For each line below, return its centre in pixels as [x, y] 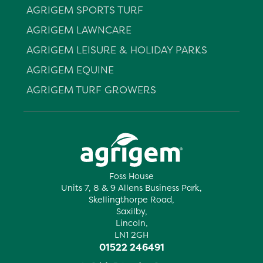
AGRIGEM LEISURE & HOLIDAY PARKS [117, 50]
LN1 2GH [131, 235]
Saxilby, [131, 212]
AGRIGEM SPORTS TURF [85, 10]
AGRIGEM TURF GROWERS [91, 90]
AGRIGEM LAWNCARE [79, 30]
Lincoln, [131, 223]
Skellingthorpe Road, [131, 200]
